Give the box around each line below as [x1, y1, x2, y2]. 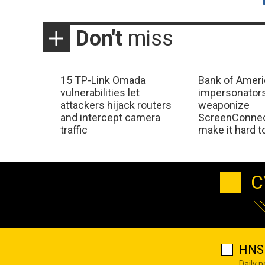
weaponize [198, 99, 250, 112]
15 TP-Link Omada [60, 74, 146, 87]
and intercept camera [60, 111, 160, 124]
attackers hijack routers [60, 99, 172, 112]
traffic [60, 124, 88, 137]
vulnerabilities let [60, 86, 140, 99]
